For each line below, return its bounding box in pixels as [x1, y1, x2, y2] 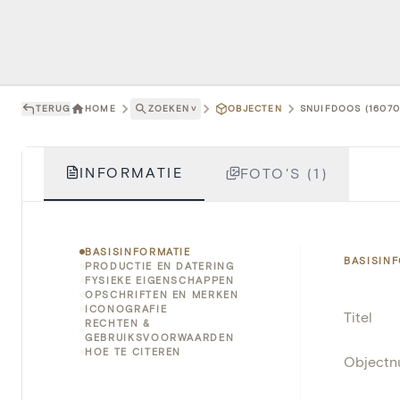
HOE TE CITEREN [85, 345, 182, 357]
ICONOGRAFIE [85, 302, 168, 314]
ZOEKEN [147, 103, 189, 114]
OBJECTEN [228, 103, 282, 114]
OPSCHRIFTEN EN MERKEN [85, 287, 239, 300]
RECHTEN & [85, 316, 151, 329]
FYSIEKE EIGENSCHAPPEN [85, 273, 235, 286]
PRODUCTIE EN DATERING [85, 259, 235, 271]
